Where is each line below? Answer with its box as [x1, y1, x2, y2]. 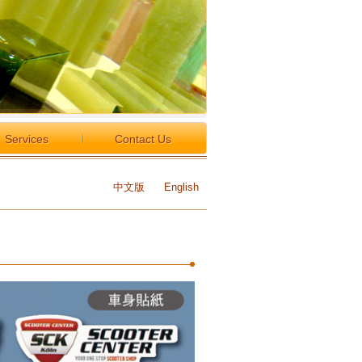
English [164, 180, 199, 193]
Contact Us [115, 132, 171, 145]
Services [5, 132, 48, 145]
